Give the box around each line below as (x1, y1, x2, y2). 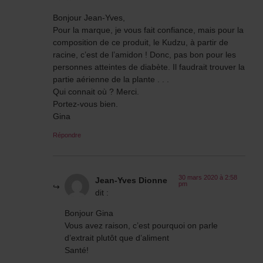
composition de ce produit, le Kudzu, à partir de (53, 36, 228, 48)
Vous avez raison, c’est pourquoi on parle (65, 220, 218, 231)
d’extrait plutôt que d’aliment (65, 232, 169, 244)
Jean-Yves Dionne (95, 174, 167, 186)
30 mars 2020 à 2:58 (178, 172, 238, 181)
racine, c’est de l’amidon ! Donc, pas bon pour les (53, 48, 236, 60)
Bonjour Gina (65, 207, 113, 219)
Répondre (53, 130, 81, 139)
